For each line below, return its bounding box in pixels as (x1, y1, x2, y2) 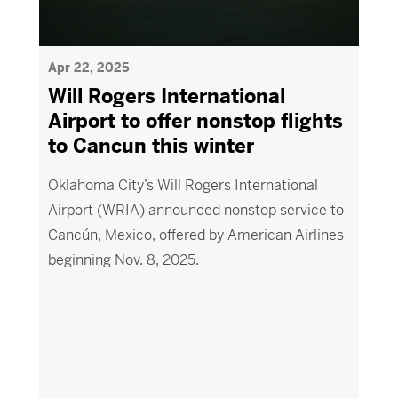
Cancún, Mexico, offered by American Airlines (47, 226, 344, 244)
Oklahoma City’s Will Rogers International (47, 176, 318, 195)
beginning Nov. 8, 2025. (47, 251, 199, 269)
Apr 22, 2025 (47, 60, 130, 76)
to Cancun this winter (47, 134, 254, 158)
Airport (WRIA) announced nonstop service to (47, 201, 344, 219)
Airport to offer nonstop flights (47, 109, 343, 133)
